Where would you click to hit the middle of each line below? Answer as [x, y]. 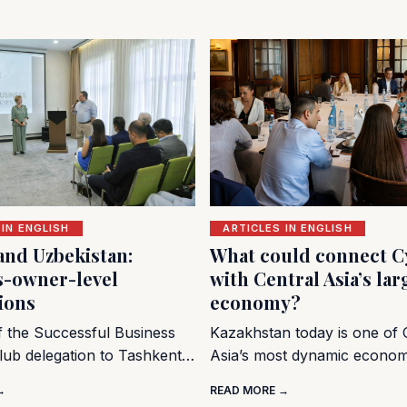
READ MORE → [249, 390]
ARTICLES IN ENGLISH [288, 228]
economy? [255, 302]
